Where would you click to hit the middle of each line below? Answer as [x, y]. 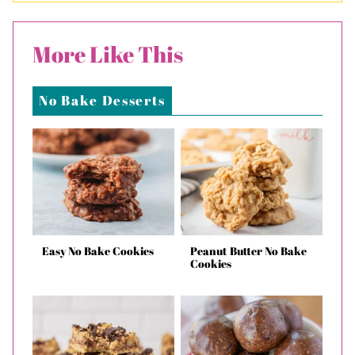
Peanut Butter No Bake [248, 250]
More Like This [108, 53]
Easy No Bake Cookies [98, 250]
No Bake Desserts [103, 100]
